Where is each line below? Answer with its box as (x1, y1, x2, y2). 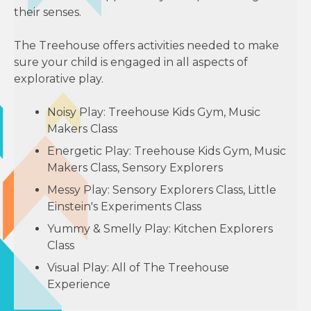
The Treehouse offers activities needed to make (14, 38, 279, 52)
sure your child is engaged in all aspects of (14, 55, 248, 69)
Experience (47, 277, 110, 291)
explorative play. (14, 72, 103, 85)
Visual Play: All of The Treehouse (47, 260, 229, 274)
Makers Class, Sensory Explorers (47, 160, 223, 174)
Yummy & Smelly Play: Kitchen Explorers (47, 221, 273, 235)
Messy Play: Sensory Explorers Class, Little (47, 183, 276, 196)
